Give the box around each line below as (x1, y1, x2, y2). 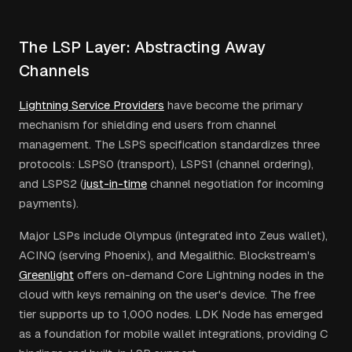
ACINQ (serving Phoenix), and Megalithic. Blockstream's (19, 248, 316, 262)
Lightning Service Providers (19, 98, 164, 112)
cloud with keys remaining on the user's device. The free (19, 288, 315, 301)
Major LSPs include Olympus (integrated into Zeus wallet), (19, 229, 328, 242)
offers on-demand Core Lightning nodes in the (74, 268, 324, 281)
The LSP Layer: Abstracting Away (19, 38, 266, 56)
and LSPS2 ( (19, 177, 83, 190)
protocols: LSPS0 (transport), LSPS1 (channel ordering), (19, 157, 313, 170)
